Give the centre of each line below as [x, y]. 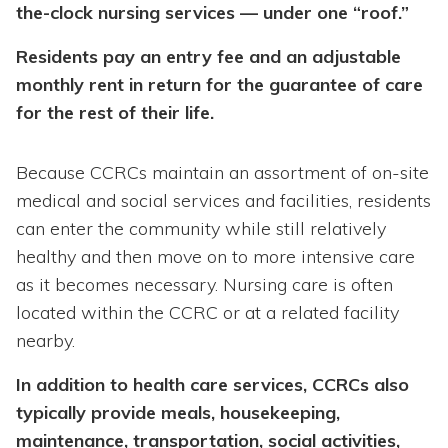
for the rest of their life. [115, 113]
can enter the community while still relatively [201, 229]
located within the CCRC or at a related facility [207, 313]
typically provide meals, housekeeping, [178, 413]
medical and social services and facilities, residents [223, 201]
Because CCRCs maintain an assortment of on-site [222, 173]
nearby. [45, 341]
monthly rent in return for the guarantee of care [219, 85]
